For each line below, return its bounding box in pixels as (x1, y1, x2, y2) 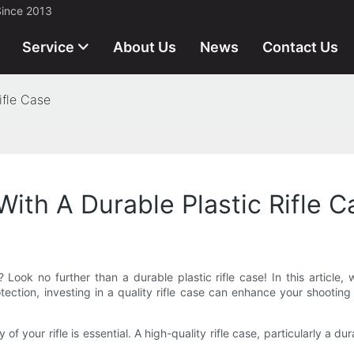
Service (22, 38, 74, 55)
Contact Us (262, 38, 338, 55)
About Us (113, 38, 176, 55)
